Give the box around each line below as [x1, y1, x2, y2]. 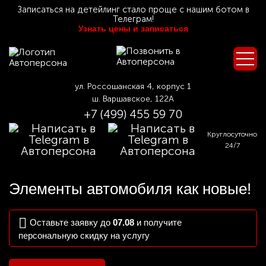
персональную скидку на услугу [18, 230, 150, 240]
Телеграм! [112, 14, 154, 24]
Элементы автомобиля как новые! [9, 180, 251, 198]
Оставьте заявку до [30, 217, 113, 227]
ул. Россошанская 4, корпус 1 [75, 81, 191, 91]
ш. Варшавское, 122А [92, 94, 174, 104]
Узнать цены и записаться [78, 24, 188, 33]
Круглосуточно [207, 129, 257, 138]
